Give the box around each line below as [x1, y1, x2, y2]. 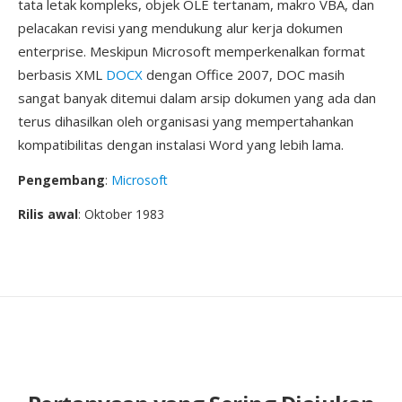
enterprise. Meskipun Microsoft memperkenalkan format [18, 42, 365, 60]
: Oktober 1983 [78, 205, 164, 223]
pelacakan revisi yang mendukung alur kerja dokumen [18, 19, 343, 37]
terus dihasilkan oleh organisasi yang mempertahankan [18, 112, 354, 130]
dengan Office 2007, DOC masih [143, 66, 345, 83]
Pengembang [18, 171, 105, 188]
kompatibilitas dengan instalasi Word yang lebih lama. [18, 135, 344, 153]
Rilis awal [18, 205, 78, 223]
